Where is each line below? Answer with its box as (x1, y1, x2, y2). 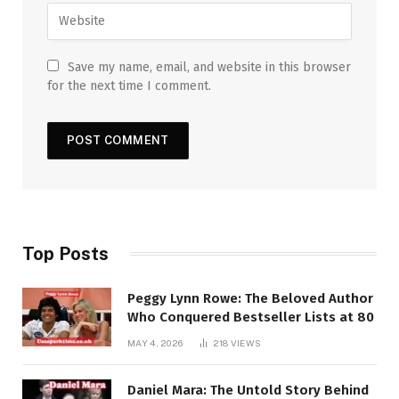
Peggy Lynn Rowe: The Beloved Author (127, 289, 373, 306)
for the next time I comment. (47, 77, 211, 94)
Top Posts (22, 242, 109, 265)
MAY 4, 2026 (127, 337, 183, 348)
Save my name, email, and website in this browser (68, 59, 351, 75)
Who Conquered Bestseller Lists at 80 (127, 308, 374, 325)
